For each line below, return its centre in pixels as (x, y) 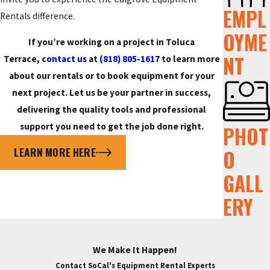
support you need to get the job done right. (111, 127)
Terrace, (22, 59)
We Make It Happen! (135, 250)
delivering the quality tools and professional (112, 110)
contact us (64, 59)
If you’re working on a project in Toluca (112, 42)
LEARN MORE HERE (55, 152)
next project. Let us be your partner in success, (112, 93)
